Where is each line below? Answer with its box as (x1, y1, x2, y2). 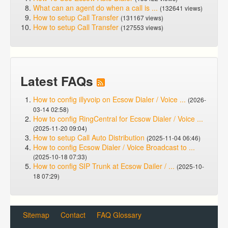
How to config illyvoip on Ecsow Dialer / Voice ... (33, 94, 186, 104)
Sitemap (23, 210, 49, 220)
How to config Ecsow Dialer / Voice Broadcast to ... (33, 142, 195, 152)
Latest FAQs (20, 72, 97, 90)
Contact (61, 210, 85, 220)
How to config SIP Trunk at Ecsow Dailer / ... (33, 161, 175, 171)
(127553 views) (121, 23, 163, 32)
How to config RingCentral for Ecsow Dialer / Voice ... (33, 113, 203, 124)
